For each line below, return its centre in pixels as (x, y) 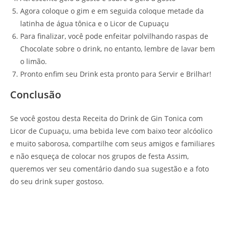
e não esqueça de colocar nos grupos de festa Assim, (99, 156)
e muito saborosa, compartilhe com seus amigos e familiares (112, 143)
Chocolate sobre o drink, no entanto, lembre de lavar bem (118, 48)
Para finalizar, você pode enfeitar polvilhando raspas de (114, 36)
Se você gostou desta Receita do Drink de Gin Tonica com (106, 118)
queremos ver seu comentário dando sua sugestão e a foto (109, 168)
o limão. (34, 61)
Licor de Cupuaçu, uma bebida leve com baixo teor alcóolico (111, 131)
